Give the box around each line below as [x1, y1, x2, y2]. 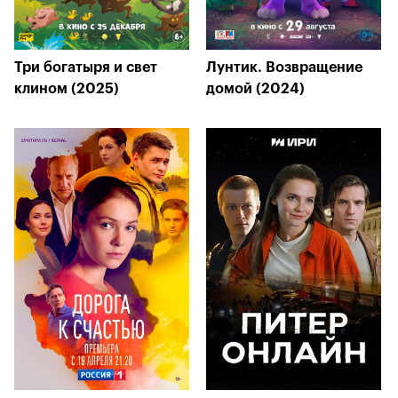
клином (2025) [14, 82, 119, 96]
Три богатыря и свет [14, 60, 157, 75]
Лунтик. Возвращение [206, 60, 362, 75]
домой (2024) [206, 82, 305, 96]
